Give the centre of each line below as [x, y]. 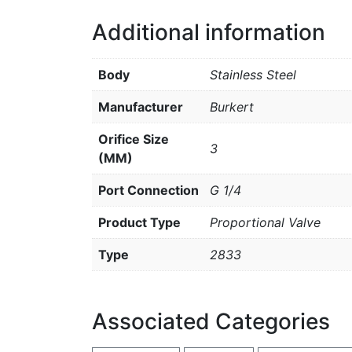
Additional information [209, 32]
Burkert [232, 107]
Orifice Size [134, 139]
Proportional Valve [265, 222]
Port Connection [148, 190]
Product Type [139, 222]
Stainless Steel [253, 75]
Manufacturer [141, 107]
